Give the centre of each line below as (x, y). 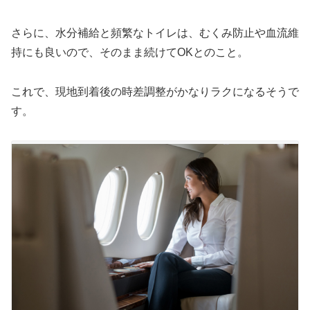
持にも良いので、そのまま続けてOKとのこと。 (130, 52)
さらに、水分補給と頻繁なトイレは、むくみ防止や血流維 (155, 33)
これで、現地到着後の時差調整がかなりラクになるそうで (155, 91)
